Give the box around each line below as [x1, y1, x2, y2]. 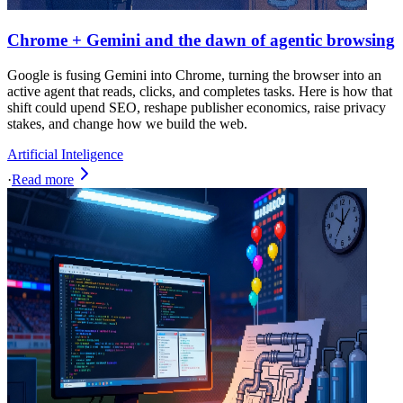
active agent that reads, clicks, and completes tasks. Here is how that [7, 83, 392, 99]
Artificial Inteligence [7, 146, 123, 162]
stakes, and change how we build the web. [7, 115, 247, 131]
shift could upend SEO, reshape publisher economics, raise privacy [7, 99, 386, 115]
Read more [12, 171, 74, 187]
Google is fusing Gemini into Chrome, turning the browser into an [7, 67, 381, 83]
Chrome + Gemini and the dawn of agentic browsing [7, 30, 395, 49]
